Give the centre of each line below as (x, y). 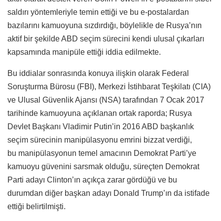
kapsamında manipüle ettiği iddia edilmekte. (84, 52)
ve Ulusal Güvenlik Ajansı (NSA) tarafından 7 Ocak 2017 (106, 100)
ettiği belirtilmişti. (37, 206)
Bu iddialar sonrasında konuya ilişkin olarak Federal (98, 73)
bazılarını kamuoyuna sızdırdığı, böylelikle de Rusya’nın (105, 25)
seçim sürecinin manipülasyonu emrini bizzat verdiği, (100, 140)
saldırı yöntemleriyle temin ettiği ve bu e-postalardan (98, 12)
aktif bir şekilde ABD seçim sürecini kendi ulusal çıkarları (106, 38)
